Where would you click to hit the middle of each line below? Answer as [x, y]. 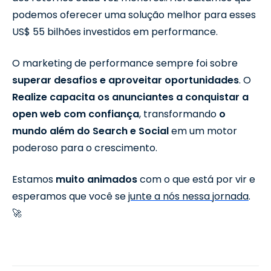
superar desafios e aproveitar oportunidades [126, 80]
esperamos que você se [70, 196]
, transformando [179, 114]
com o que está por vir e [196, 179]
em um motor [203, 131]
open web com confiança [76, 114]
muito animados [96, 179]
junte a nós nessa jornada [188, 196]
